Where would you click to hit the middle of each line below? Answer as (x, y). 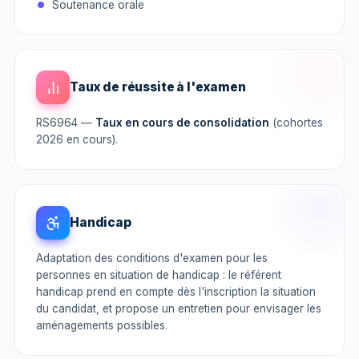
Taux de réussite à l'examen (158, 87)
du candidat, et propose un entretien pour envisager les (179, 309)
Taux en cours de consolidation (182, 123)
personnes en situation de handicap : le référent (159, 275)
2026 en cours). (77, 139)
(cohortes (296, 123)
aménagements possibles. (102, 325)
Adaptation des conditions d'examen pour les (152, 258)
